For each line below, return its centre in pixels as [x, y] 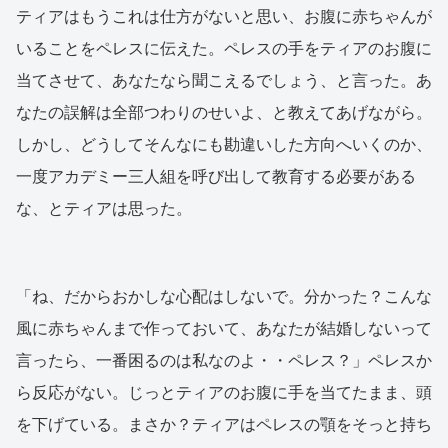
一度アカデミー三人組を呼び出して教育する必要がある [216, 177]
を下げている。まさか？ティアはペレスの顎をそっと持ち [224, 425]
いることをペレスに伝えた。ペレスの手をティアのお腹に [224, 49]
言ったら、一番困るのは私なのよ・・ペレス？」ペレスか [224, 361]
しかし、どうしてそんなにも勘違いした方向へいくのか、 [224, 145]
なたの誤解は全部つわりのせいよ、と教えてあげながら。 [224, 113]
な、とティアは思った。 [104, 209]
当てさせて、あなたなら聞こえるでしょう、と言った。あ [224, 81]
